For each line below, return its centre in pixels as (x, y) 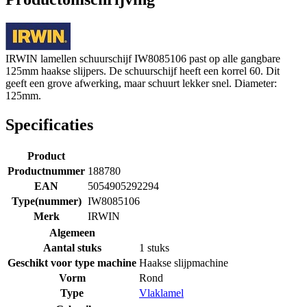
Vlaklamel (161, 293)
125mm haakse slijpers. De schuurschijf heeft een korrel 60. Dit (143, 71)
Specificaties (49, 124)
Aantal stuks (72, 247)
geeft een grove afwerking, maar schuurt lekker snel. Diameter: (141, 83)
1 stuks (154, 247)
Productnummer (46, 171)
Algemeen (72, 232)
